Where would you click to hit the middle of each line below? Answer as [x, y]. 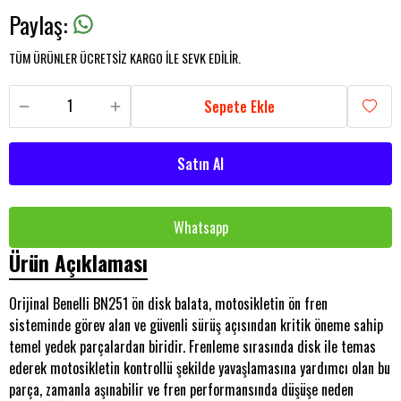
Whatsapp [200, 227]
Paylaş [36, 25]
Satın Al [200, 164]
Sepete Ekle [239, 107]
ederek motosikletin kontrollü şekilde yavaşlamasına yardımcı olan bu [200, 368]
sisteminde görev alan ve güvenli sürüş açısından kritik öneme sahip [196, 325]
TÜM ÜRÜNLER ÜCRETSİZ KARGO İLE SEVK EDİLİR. [125, 58]
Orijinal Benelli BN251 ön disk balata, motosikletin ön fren [168, 303]
